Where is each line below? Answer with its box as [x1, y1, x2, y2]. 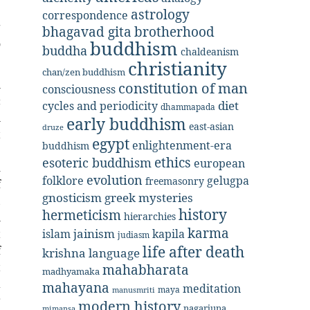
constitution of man [118, 79, 248, 98]
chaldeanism [181, 45, 239, 58]
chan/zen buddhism [42, 66, 125, 78]
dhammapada [161, 101, 215, 113]
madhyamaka [42, 265, 100, 277]
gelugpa [207, 173, 249, 188]
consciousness [42, 82, 116, 97]
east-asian [189, 120, 234, 133]
